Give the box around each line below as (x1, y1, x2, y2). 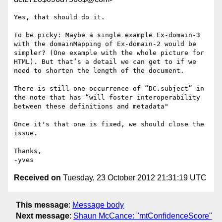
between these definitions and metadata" (14, 103, 168, 111)
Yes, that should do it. (14, 13, 105, 21)
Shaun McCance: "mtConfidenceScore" (73, 211, 212, 220)
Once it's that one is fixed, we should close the (14, 120, 204, 128)
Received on (14, 173, 61, 182)
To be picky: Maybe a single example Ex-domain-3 (14, 31, 200, 39)
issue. (14, 129, 38, 137)
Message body (72, 200, 124, 209)
